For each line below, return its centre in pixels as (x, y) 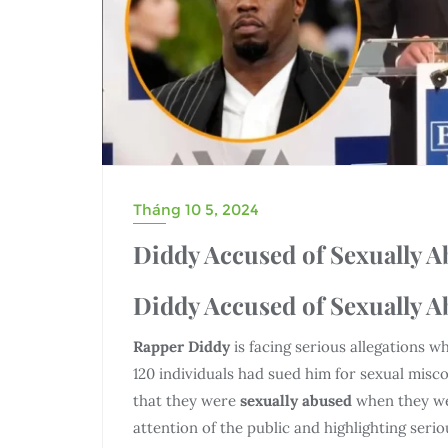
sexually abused (296, 400)
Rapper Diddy (181, 346)
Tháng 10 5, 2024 (196, 209)
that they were (186, 400)
